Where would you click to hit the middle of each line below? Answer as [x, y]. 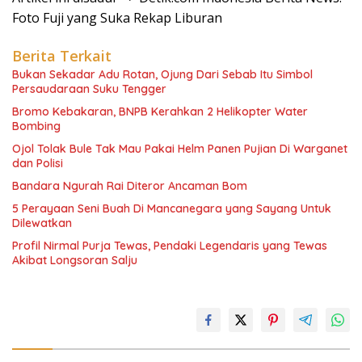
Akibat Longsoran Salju [75, 260]
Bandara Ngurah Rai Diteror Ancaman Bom [130, 186]
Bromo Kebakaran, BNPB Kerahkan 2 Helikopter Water [160, 112]
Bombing [36, 126]
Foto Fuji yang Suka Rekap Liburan [117, 18]
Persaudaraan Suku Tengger [89, 89]
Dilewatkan [42, 223]
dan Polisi [38, 163]
